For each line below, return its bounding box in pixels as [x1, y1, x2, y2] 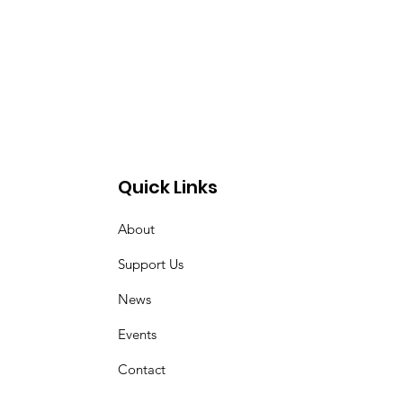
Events [118, 326, 157, 343]
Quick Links [118, 175, 219, 200]
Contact [118, 361, 166, 378]
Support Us [118, 255, 184, 273]
